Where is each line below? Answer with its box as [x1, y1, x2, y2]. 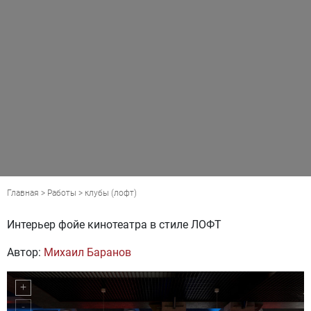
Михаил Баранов [44, 245, 131, 259]
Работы [47, 187, 76, 198]
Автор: [7, 245, 44, 259]
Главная [7, 187, 39, 198]
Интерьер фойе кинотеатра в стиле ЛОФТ [7, 217, 221, 231]
